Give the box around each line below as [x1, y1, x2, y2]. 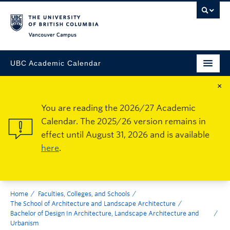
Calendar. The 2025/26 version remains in [41, 117, 206, 126]
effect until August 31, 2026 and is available [41, 130, 209, 140]
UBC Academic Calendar [10, 59, 101, 67]
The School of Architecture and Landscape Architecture [10, 200, 176, 207]
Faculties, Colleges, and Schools [38, 190, 130, 198]
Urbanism [10, 219, 39, 227]
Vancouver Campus [131, 34, 203, 43]
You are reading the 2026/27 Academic [41, 103, 196, 113]
